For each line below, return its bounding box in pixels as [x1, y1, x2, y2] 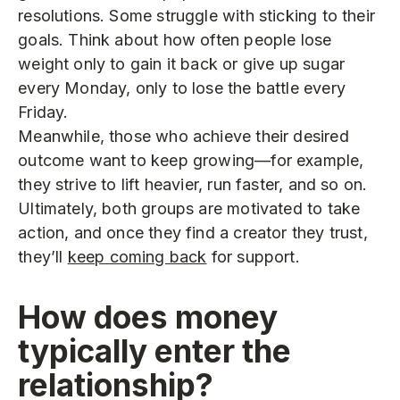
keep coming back [67, 246, 207, 266]
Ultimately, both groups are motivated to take [18, 198, 361, 218]
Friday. [18, 102, 69, 121]
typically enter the [18, 332, 292, 371]
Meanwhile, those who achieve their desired [18, 126, 349, 146]
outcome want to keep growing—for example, [18, 150, 364, 170]
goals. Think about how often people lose [18, 29, 332, 49]
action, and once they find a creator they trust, [18, 222, 368, 242]
